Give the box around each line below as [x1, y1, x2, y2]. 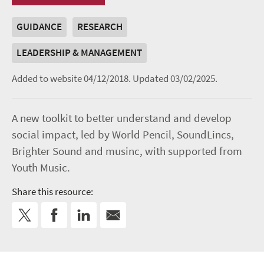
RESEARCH [77, 20, 123, 34]
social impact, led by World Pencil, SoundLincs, [12, 127, 234, 143]
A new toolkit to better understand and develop [12, 111, 232, 126]
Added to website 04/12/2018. [12, 72, 133, 86]
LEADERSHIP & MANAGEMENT [16, 46, 142, 60]
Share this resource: [12, 185, 93, 199]
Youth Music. [12, 160, 70, 176]
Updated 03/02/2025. [133, 72, 217, 86]
